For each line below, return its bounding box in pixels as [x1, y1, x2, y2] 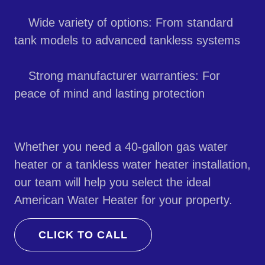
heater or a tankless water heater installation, [14, 158, 251, 172]
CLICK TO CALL [38, 228, 128, 241]
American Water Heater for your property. [14, 193, 232, 207]
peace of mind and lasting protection [14, 87, 205, 101]
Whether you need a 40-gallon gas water [14, 140, 228, 154]
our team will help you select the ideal [14, 176, 211, 189]
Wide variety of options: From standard [14, 16, 233, 30]
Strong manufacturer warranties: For [14, 69, 220, 83]
